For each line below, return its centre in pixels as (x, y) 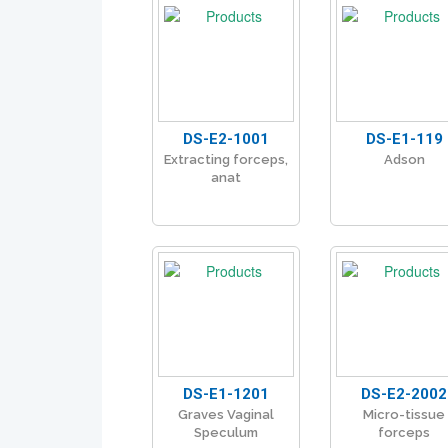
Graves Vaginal (226, 415)
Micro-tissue (404, 415)
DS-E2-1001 (226, 139)
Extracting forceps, (226, 160)
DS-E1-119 (404, 139)
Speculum (226, 433)
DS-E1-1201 (226, 394)
